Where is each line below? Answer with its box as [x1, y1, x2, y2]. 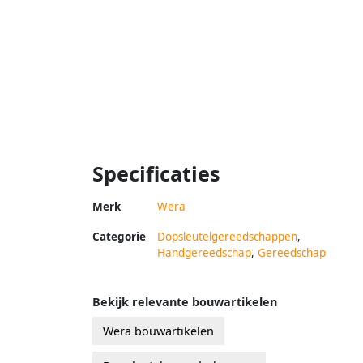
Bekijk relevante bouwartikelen [92, 293, 277, 310]
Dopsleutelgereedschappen [157, 228, 297, 244]
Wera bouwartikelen [103, 322, 214, 339]
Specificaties [92, 159, 220, 187]
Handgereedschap [157, 245, 251, 260]
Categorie [92, 228, 146, 244]
